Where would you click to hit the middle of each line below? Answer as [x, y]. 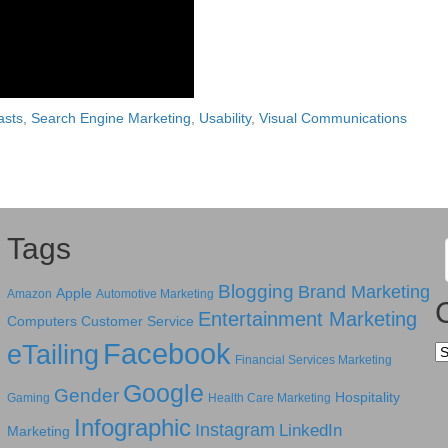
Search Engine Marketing [111, 118]
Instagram [234, 430]
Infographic [132, 428]
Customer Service [137, 321]
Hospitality [367, 397]
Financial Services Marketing [313, 360]
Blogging [255, 291]
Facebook [166, 353]
